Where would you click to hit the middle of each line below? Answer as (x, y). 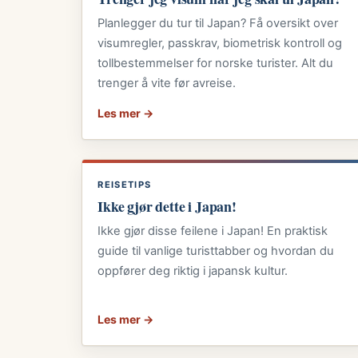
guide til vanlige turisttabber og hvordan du (216, 251)
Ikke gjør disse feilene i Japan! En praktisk (213, 231)
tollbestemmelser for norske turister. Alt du (216, 64)
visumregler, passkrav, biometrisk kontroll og (220, 44)
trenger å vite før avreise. (167, 84)
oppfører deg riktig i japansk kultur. (193, 271)
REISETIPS (125, 184)
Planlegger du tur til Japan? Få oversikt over (218, 24)
